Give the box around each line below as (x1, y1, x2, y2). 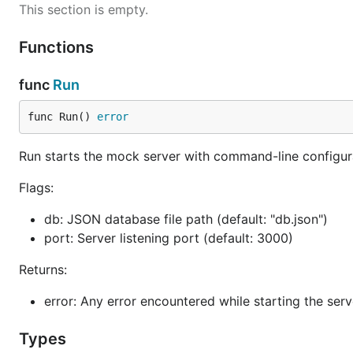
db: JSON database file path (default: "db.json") (44, 211, 328, 227)
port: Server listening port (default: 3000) (44, 230, 293, 246)
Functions (19, 38, 98, 57)
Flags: (19, 180, 54, 195)
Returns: (19, 262, 67, 277)
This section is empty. (19, 2, 148, 17)
